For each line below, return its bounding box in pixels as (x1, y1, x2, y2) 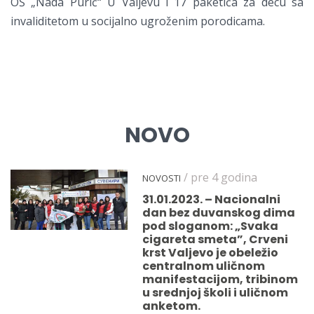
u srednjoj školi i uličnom (142, 285, 289, 301)
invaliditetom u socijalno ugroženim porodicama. (11, 13, 265, 29)
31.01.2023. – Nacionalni (142, 191, 281, 208)
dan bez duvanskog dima (142, 205, 296, 221)
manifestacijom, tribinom (142, 271, 299, 288)
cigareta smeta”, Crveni (142, 231, 289, 248)
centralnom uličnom (142, 258, 266, 275)
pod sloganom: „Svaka (142, 218, 279, 235)
